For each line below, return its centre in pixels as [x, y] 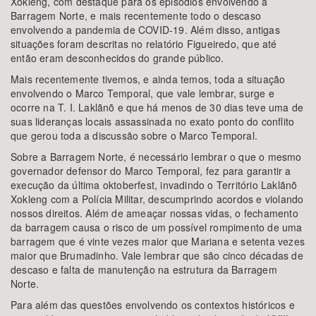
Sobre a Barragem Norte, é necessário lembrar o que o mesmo [156, 157]
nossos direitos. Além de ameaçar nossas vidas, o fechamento [154, 213]
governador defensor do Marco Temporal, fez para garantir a [151, 171]
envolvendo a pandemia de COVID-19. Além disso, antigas [145, 30]
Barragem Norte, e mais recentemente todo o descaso [136, 16]
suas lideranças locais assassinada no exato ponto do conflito [153, 121]
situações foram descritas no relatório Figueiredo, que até [144, 44]
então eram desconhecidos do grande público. [117, 58]
